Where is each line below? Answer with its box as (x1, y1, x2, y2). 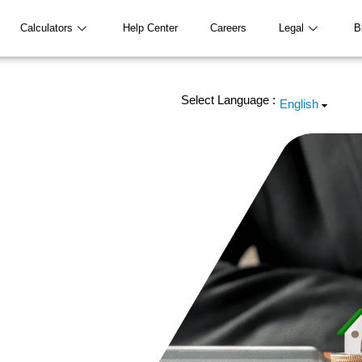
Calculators (20, 22, 74, 34)
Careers (210, 22, 247, 34)
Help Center (123, 22, 179, 34)
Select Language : (181, 94, 276, 107)
